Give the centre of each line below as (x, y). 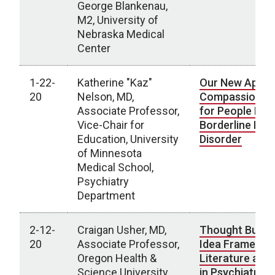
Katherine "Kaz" (115, 83)
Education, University (128, 139)
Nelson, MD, (106, 97)
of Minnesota (110, 153)
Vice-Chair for (111, 125)
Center (94, 48)
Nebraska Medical (121, 34)
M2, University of (118, 20)
